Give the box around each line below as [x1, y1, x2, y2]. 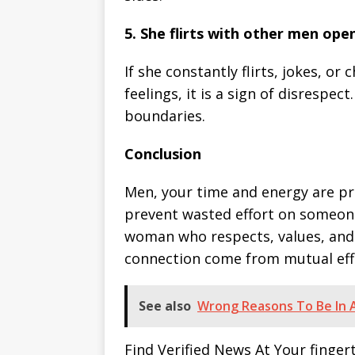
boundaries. [124, 106, 205, 126]
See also [139, 297, 191, 315]
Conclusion [124, 144, 201, 164]
